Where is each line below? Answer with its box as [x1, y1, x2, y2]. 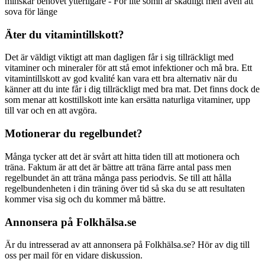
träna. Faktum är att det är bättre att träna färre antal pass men [5, 161, 231, 172]
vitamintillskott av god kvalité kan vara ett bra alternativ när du [5, 73, 237, 84]
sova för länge [5, 6, 57, 17]
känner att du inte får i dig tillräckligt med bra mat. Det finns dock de [5, 84, 260, 95]
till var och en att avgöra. [5, 105, 97, 116]
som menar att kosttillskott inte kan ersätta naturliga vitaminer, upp [5, 95, 250, 105]
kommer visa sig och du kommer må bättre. [5, 193, 166, 204]
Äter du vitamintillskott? [5, 28, 124, 41]
